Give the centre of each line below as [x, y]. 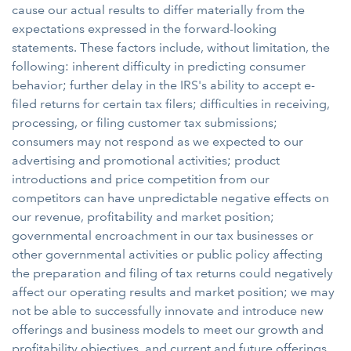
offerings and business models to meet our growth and [168, 329]
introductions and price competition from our [141, 179]
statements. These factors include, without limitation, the [171, 47]
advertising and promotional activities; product [146, 160]
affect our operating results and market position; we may [173, 292]
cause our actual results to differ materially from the [158, 10]
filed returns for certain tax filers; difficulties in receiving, [171, 104]
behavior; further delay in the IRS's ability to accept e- [163, 85]
